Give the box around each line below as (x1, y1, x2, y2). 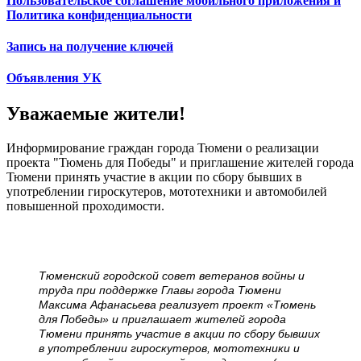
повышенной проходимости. (6, 198, 164, 213)
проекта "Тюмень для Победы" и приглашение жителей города (6, 155, 354, 169)
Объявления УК (6, 71, 102, 85)
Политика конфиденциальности (6, 7, 192, 22)
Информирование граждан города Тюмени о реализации (6, 140, 319, 155)
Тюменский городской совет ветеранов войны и (39, 268, 305, 282)
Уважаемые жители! (6, 102, 185, 124)
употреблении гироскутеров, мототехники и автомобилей (6, 184, 327, 198)
